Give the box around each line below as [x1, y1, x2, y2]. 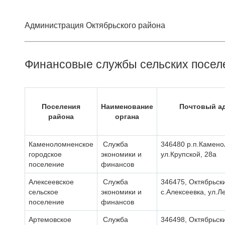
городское [29, 150, 62, 158]
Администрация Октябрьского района [25, 21, 165, 30]
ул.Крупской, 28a [161, 150, 216, 158]
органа [115, 113, 139, 121]
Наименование [101, 102, 153, 110]
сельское [29, 188, 58, 196]
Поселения [42, 102, 80, 110]
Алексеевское [29, 178, 74, 186]
